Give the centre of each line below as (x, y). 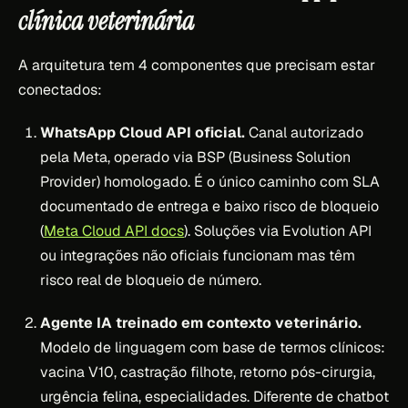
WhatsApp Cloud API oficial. (143, 132)
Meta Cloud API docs (114, 230)
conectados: (60, 89)
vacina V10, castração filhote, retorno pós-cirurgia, (208, 372)
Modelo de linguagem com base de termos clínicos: (213, 347)
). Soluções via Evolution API (278, 230)
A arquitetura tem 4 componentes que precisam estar (197, 65)
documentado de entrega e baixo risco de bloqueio (209, 206)
